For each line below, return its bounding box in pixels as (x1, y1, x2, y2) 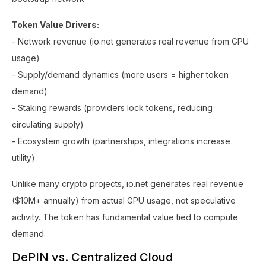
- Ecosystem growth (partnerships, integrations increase (12, 136, 230, 146)
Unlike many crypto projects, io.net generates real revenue (12, 179, 243, 189)
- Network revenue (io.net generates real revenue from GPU (12, 36, 249, 46)
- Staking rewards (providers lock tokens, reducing (12, 103, 213, 113)
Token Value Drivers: (12, 20, 99, 30)
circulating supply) (12, 119, 84, 129)
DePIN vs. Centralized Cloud (12, 250, 173, 264)
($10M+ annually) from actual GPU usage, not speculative (12, 195, 236, 205)
